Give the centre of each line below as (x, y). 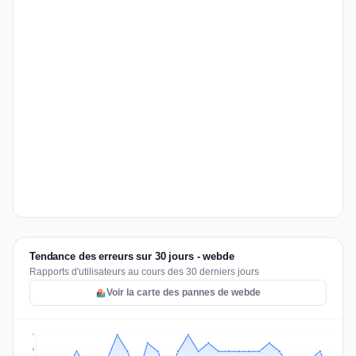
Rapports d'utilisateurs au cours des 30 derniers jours (144, 272)
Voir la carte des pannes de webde (184, 292)
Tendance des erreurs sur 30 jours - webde (132, 256)
